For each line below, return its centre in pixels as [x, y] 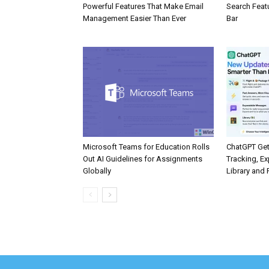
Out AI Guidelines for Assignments [143, 159]
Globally [97, 171]
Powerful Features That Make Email [143, 6]
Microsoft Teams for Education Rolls [146, 147]
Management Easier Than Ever [134, 18]
